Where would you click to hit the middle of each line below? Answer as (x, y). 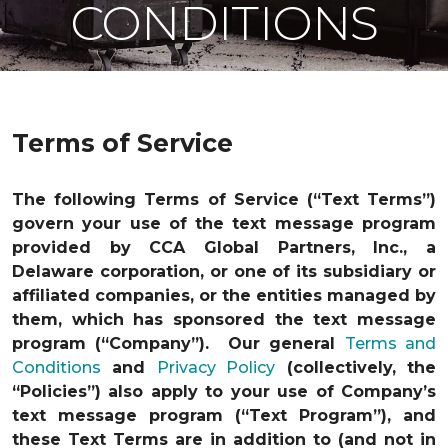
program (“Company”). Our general (178, 343)
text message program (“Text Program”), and (224, 415)
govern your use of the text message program (224, 223)
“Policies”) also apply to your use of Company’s (224, 391)
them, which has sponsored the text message (224, 319)
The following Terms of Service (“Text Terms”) (224, 199)
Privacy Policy (216, 367)
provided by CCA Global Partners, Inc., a (224, 247)
